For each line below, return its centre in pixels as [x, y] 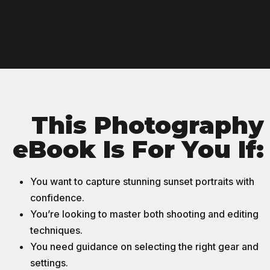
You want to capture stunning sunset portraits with [142, 182]
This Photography [148, 125]
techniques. [56, 231]
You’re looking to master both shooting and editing [144, 214]
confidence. [57, 198]
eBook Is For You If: [138, 149]
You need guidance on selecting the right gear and [144, 247]
